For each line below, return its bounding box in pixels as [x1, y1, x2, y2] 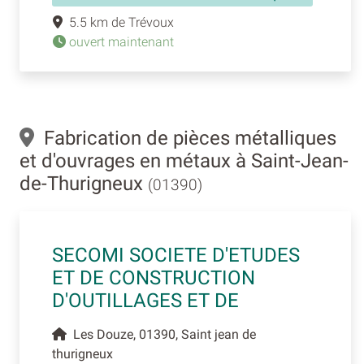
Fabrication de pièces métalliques [34, 127, 336, 149]
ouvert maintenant [66, 34, 174, 50]
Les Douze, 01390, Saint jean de [67, 327, 256, 342]
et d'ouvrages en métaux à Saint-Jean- [19, 149, 349, 172]
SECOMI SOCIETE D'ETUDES [52, 244, 300, 266]
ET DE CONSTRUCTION [52, 266, 255, 289]
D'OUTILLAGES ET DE [52, 289, 239, 312]
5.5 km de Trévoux [63, 15, 174, 30]
